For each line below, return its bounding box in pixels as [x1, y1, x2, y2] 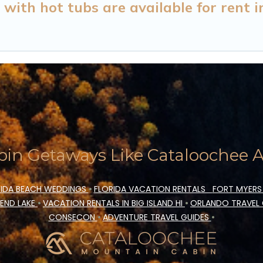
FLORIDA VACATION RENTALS [93, 183, 213, 195]
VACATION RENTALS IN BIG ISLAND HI [43, 197, 185, 209]
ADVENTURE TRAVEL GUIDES [102, 211, 211, 223]
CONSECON [48, 211, 97, 223]
